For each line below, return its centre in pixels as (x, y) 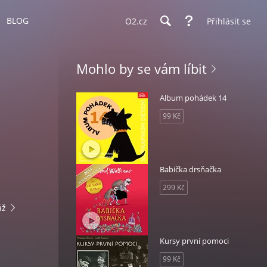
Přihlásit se (229, 21)
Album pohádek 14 (193, 98)
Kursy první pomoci (194, 241)
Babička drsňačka (190, 169)
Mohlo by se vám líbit (142, 69)
